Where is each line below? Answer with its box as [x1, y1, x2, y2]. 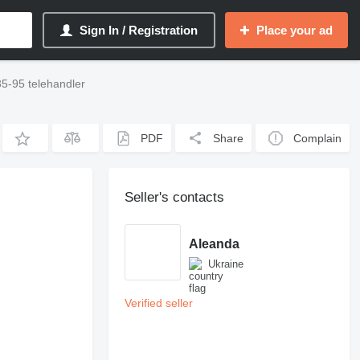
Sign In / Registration [80, 23, 198, 37]
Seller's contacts [125, 190, 225, 205]
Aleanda [189, 237, 240, 251]
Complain [293, 131, 342, 145]
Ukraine [208, 257, 244, 270]
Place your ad [256, 23, 333, 37]
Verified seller [125, 297, 194, 309]
